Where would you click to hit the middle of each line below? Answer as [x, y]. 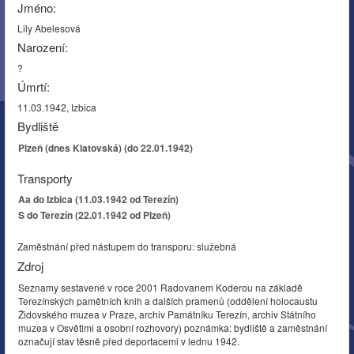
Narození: [43, 47]
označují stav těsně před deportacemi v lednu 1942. [129, 341]
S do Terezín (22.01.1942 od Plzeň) [94, 215]
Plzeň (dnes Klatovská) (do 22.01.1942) [105, 147]
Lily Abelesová [49, 28]
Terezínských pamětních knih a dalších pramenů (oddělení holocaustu [168, 301]
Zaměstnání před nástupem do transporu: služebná [127, 246]
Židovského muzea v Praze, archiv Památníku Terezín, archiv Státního [167, 314]
